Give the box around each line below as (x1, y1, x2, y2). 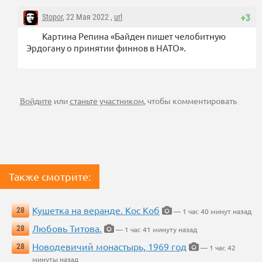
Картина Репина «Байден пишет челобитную (42, 30, 226, 42)
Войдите (19, 95, 52, 106)
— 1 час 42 (199, 243, 236, 253)
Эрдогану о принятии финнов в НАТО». (26, 42, 186, 54)
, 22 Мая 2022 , (63, 12, 114, 22)
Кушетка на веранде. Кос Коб (32, 204, 160, 216)
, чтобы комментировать (143, 95, 237, 106)
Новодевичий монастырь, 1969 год (32, 240, 187, 253)
